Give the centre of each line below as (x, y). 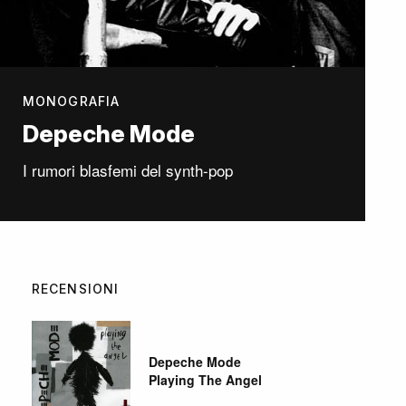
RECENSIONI (76, 289)
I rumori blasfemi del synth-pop (128, 170)
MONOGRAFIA (72, 101)
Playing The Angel (206, 380)
